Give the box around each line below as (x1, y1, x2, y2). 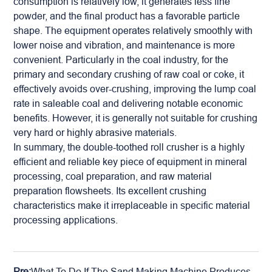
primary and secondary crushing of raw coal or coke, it (13, 69, 245, 80)
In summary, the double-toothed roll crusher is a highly (13, 141, 245, 152)
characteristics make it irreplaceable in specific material (13, 200, 251, 211)
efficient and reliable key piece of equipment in (13, 156, 216, 167)
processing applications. (13, 214, 118, 225)
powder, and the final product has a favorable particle (13, 10, 240, 21)
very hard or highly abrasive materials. (13, 127, 177, 138)
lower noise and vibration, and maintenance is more (13, 39, 236, 50)
